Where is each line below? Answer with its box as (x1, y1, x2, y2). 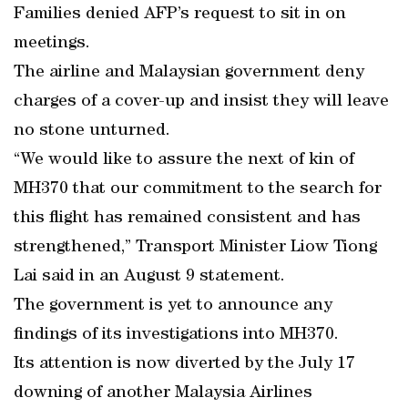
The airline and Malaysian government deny (14, 64, 364, 82)
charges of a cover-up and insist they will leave (14, 93, 389, 111)
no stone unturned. (14, 122, 170, 140)
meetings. (14, 35, 90, 53)
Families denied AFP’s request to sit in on (14, 5, 346, 24)
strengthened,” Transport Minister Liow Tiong (14, 239, 377, 257)
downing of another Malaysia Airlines (14, 384, 312, 403)
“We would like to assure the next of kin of (14, 151, 354, 169)
